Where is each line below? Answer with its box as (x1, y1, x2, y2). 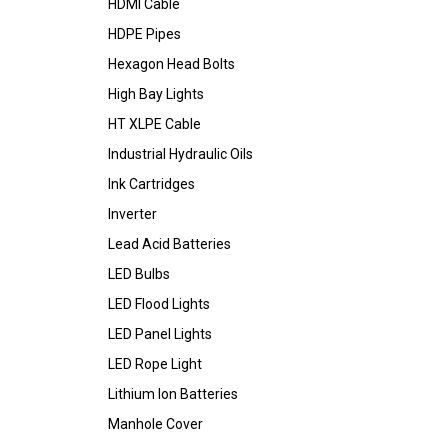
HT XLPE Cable (108, 116, 201, 132)
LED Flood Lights (108, 296, 210, 312)
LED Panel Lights (108, 326, 212, 342)
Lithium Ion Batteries (108, 386, 238, 402)
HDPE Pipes (108, 26, 181, 42)
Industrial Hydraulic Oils (108, 146, 253, 162)
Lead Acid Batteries (108, 236, 231, 252)
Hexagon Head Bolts (108, 56, 235, 72)
